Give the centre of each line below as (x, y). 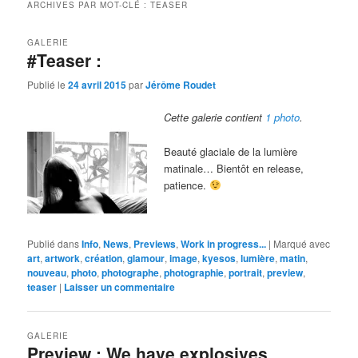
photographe (131, 273)
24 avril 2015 (97, 85)
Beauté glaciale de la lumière (231, 151)
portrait (246, 273)
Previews (155, 244)
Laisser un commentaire (120, 287)
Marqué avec (302, 244)
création (104, 259)
